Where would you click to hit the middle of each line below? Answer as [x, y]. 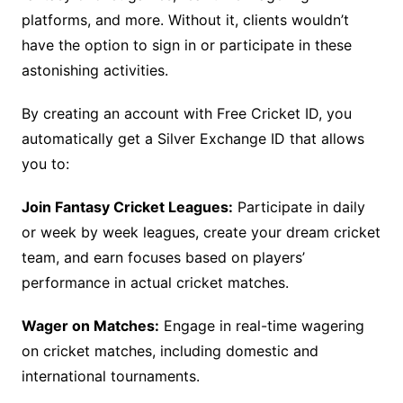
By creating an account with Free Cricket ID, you [186, 114]
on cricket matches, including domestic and [170, 351]
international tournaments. [110, 376]
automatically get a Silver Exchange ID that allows [193, 139]
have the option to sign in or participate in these [186, 45]
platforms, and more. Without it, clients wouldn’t [185, 20]
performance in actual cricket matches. [155, 283]
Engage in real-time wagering [261, 326]
